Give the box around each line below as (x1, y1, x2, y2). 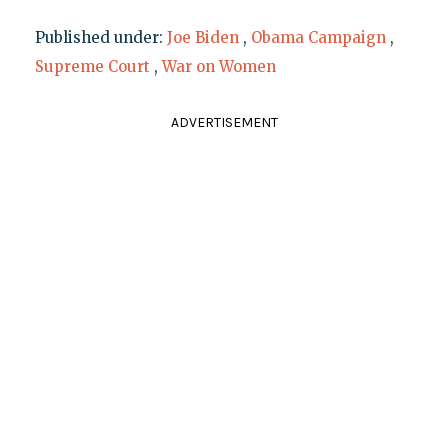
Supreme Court (34, 57, 150, 77)
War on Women (161, 57, 276, 77)
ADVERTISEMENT (170, 114, 278, 132)
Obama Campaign (250, 28, 386, 48)
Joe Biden (166, 28, 239, 48)
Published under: (34, 28, 167, 48)
